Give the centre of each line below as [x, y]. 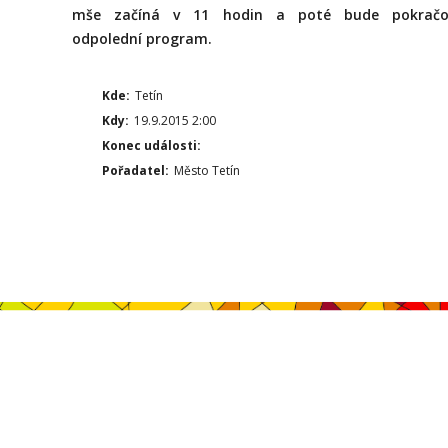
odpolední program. [142, 39]
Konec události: [151, 146]
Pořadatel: [135, 171]
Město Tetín [207, 171]
